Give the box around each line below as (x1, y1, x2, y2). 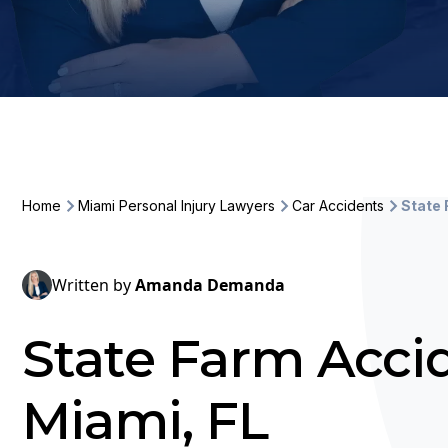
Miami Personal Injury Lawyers (78, 197, 275, 214)
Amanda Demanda (135, 274, 285, 296)
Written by (52, 274, 135, 296)
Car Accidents (292, 197, 384, 214)
